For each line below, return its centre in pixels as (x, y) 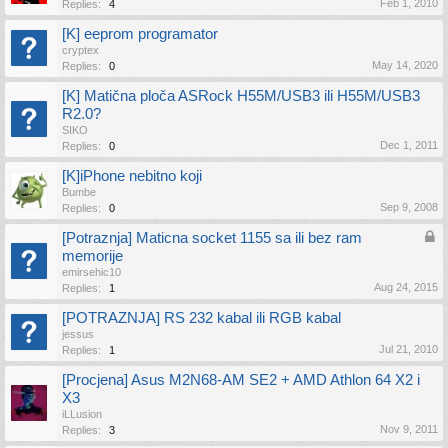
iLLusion (82, 414)
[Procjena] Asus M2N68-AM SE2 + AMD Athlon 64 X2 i (241, 380)
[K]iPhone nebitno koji (132, 176)
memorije (92, 256)
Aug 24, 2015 (406, 287)
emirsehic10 (91, 272)
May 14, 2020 (405, 65)
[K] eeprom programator (140, 34)
